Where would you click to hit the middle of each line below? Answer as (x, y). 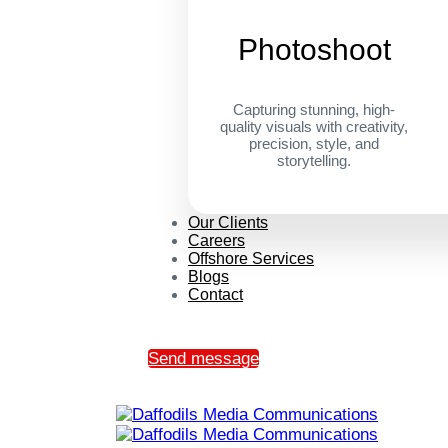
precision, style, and (314, 143)
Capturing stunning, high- (314, 109)
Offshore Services (251, 258)
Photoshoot (314, 49)
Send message (203, 358)
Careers (216, 240)
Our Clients (228, 222)
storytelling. (314, 160)
